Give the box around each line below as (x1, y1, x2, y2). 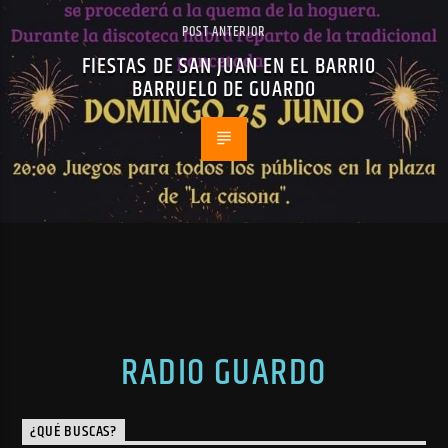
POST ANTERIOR (181, 20, 267, 43)
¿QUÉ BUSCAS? (30, 419, 118, 445)
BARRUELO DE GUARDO (131, 71, 317, 107)
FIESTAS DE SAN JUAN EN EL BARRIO (81, 48, 377, 84)
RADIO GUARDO (121, 344, 327, 402)
